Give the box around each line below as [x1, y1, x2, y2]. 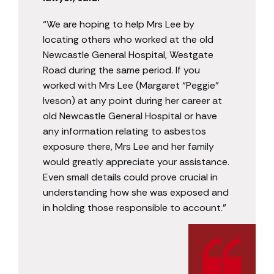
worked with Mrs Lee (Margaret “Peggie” [43, 79, 219, 92]
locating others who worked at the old [43, 33, 213, 46]
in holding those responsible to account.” [43, 201, 226, 215]
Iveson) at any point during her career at [43, 94, 222, 108]
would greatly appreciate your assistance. [43, 155, 229, 169]
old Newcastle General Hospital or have [43, 109, 217, 123]
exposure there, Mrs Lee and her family [43, 140, 214, 154]
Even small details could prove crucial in [43, 171, 218, 184]
